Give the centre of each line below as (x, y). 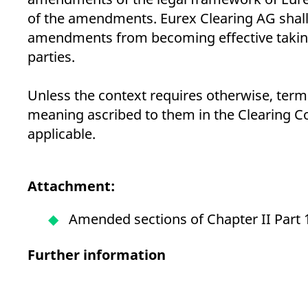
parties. (53, 57)
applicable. (62, 134)
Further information (97, 255)
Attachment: (71, 186)
